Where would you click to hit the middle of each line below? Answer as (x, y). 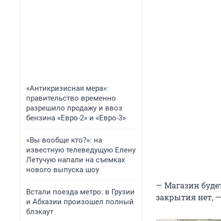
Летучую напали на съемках (75, 160)
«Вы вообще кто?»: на (64, 140)
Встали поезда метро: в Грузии (80, 192)
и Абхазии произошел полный (80, 202)
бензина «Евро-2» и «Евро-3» (76, 118)
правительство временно (71, 98)
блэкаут (40, 212)
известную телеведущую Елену (81, 150)
